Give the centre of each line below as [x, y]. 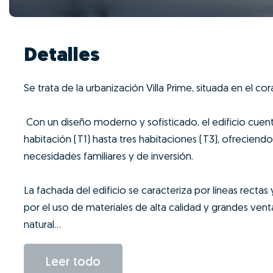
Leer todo [73, 263]
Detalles [62, 56]
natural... [42, 225]
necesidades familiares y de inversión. [108, 157]
